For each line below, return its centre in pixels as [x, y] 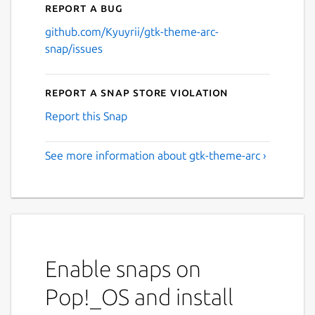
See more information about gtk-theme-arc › [156, 155]
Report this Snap [86, 116]
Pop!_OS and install [139, 296]
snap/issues [74, 48]
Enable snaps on [123, 268]
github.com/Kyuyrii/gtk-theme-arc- [132, 31]
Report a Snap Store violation [137, 92]
